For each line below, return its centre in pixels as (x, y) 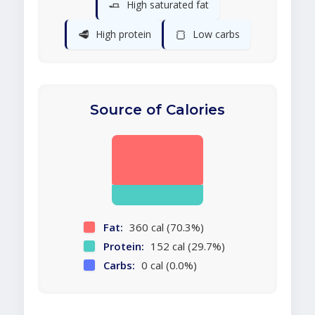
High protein (123, 34)
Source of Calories (157, 110)
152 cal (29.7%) (186, 246)
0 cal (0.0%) (167, 265)
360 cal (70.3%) (165, 227)
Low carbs (216, 34)
